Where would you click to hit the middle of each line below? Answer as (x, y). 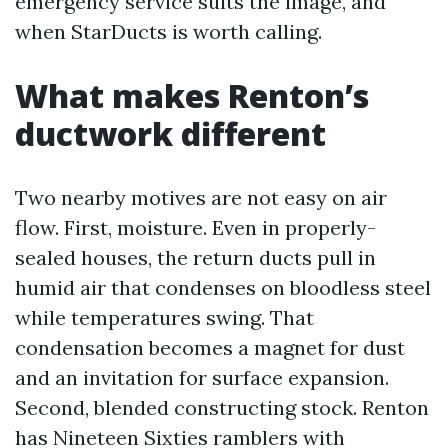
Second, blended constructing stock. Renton (222, 407)
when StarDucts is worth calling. (168, 31)
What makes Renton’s (192, 95)
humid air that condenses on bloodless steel (223, 287)
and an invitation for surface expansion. (202, 377)
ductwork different (170, 133)
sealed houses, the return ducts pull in (195, 257)
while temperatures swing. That (164, 317)
